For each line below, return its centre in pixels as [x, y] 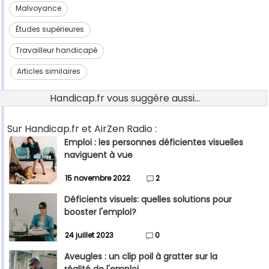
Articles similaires [49, 71]
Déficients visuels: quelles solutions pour [148, 200]
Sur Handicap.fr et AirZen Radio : [82, 129]
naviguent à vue [98, 155]
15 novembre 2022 [98, 178]
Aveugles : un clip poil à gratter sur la [141, 257]
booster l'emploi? [100, 212]
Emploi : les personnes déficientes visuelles [154, 143]
